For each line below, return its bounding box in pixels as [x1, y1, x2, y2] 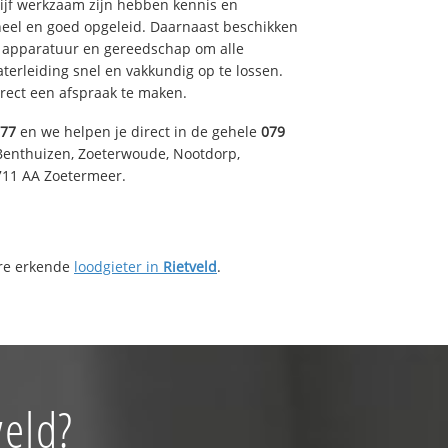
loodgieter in [74, 256, 163, 276]
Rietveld [163, 256, 217, 276]
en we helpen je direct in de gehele [16, 121, 261, 141]
